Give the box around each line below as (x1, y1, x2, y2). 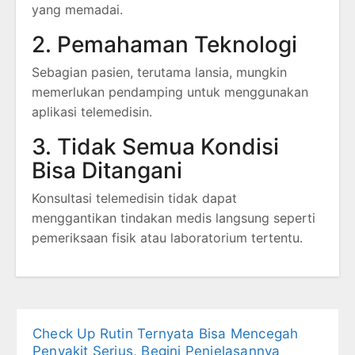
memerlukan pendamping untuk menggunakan (32, 84, 308, 101)
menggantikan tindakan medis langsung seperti (32, 210, 315, 227)
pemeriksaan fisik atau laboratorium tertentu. (32, 230, 303, 246)
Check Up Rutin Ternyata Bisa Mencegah (32, 326, 299, 342)
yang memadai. (32, 2, 123, 18)
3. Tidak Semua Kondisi (32, 133, 279, 161)
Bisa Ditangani (32, 157, 182, 185)
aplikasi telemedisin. (32, 104, 152, 120)
